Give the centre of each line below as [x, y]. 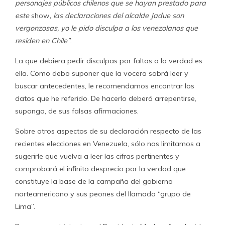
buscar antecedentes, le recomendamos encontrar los [105, 86]
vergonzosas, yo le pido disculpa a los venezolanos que [106, 28]
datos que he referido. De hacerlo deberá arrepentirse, [106, 98]
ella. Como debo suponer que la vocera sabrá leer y [102, 73]
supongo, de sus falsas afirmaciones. [77, 111]
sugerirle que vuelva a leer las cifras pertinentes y [97, 156]
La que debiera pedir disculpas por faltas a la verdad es [109, 61]
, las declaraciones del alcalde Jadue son [117, 16]
